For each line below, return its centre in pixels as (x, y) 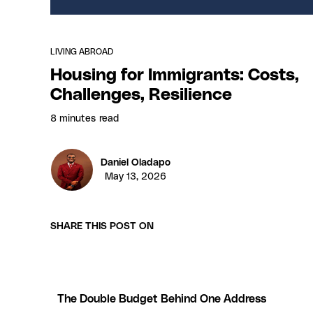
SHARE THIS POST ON (102, 226)
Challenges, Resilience (141, 95)
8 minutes (73, 118)
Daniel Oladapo (136, 162)
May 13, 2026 (136, 176)
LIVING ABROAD (82, 51)
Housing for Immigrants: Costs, (175, 75)
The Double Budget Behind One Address (162, 299)
